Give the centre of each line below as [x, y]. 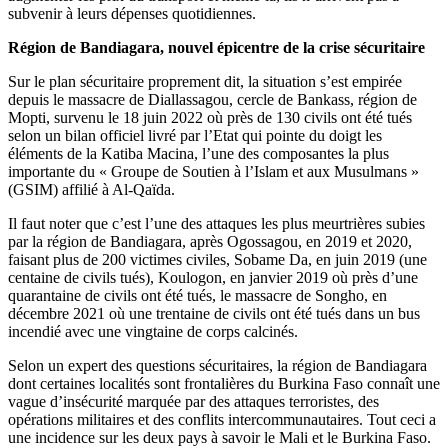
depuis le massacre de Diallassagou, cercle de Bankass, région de [212, 99]
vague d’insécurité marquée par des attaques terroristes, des [193, 401]
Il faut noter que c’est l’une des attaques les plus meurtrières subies [216, 223]
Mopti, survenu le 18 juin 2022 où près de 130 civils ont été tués [210, 117]
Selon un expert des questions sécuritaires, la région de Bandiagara [217, 365]
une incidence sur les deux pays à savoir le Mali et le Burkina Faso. [219, 437]
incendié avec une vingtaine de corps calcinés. [153, 331]
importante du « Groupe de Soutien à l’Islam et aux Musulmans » [213, 171]
